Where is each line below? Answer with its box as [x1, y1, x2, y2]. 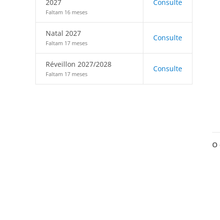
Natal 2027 [46, 28, 81, 38]
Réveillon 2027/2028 [46, 59, 111, 69]
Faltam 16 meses [46, 8, 87, 16]
